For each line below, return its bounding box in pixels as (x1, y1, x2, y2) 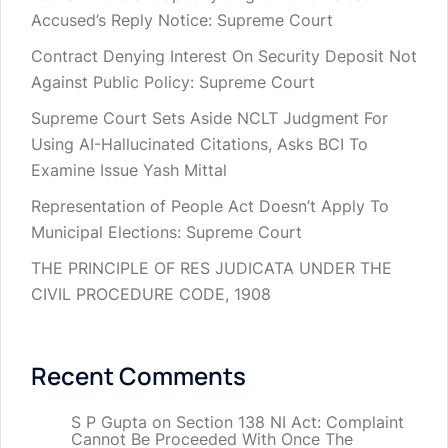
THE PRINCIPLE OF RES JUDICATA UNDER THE (31, 258, 392, 279)
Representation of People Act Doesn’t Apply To (31, 196, 389, 217)
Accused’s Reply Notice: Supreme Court (31, 10, 333, 31)
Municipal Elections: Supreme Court (31, 222, 302, 243)
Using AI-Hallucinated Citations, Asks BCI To (31, 134, 368, 155)
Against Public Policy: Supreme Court (31, 72, 315, 93)
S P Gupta (71, 412, 147, 433)
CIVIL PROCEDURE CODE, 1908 (31, 284, 271, 305)
